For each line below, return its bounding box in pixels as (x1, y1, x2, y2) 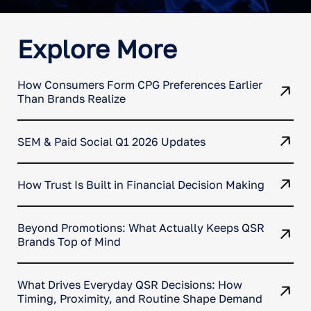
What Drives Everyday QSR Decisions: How (17, 277, 242, 292)
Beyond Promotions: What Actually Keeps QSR (17, 220, 264, 235)
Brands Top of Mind (17, 234, 121, 249)
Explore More (17, 33, 177, 64)
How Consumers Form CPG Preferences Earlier (17, 77, 262, 92)
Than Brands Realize (17, 91, 126, 106)
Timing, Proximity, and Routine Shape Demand (17, 291, 262, 305)
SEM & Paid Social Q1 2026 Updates (17, 134, 205, 149)
